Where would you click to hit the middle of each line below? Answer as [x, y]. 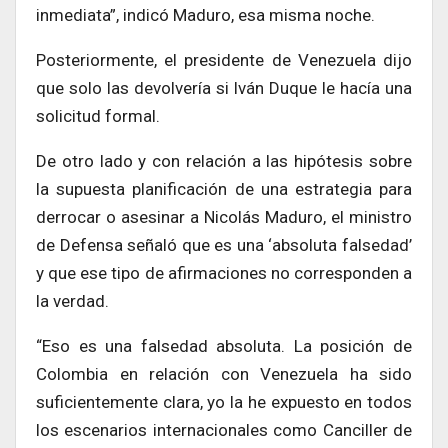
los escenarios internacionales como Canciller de [224, 429]
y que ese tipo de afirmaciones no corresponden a [224, 272]
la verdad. [72, 300]
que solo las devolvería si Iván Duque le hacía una [224, 87]
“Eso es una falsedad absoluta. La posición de [224, 345]
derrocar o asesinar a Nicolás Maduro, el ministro [224, 216]
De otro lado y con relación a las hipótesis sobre [224, 160]
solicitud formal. [98, 115]
